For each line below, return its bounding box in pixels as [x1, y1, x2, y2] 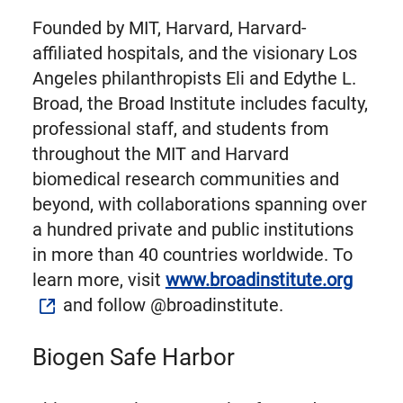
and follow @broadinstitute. [58, 294, 283, 317]
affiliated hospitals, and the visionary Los [31, 42, 357, 65]
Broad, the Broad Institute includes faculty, [31, 93, 368, 115]
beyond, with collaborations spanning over [31, 193, 367, 216]
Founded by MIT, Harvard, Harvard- [31, 17, 307, 40]
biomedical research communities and [31, 168, 339, 191]
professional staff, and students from [31, 118, 329, 140]
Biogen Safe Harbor [31, 344, 235, 372]
